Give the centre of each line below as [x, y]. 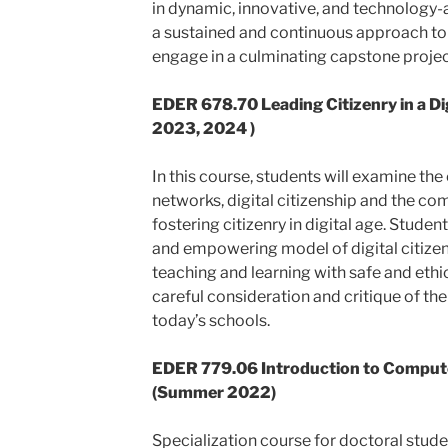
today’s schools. [210, 320]
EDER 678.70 [206, 104]
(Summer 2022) [213, 392]
